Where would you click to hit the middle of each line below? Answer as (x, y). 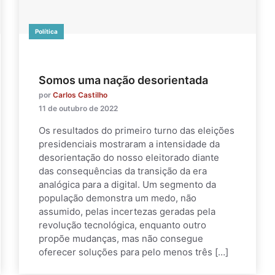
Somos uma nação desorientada (123, 80)
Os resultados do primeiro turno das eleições (137, 130)
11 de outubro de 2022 (78, 108)
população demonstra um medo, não (118, 198)
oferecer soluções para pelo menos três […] (134, 252)
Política (46, 31)
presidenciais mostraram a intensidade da (129, 144)
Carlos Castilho (80, 95)
